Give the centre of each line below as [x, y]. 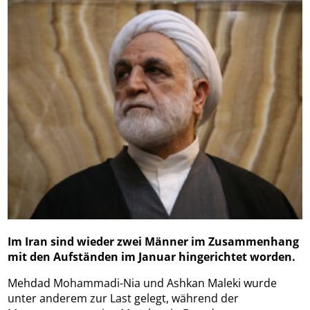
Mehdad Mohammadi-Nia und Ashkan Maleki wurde [143, 283]
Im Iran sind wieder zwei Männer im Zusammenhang [154, 242]
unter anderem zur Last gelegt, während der [124, 299]
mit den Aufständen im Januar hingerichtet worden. [152, 257]
